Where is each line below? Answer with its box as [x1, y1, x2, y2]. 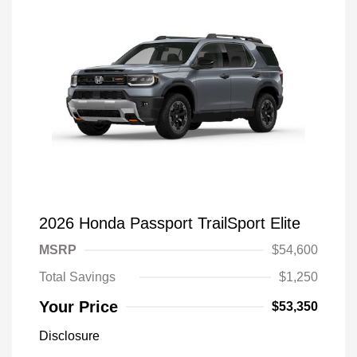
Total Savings [39, 269, 116, 284]
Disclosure [39, 328, 100, 343]
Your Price [39, 297, 118, 316]
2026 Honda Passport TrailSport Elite [39, 214, 300, 232]
